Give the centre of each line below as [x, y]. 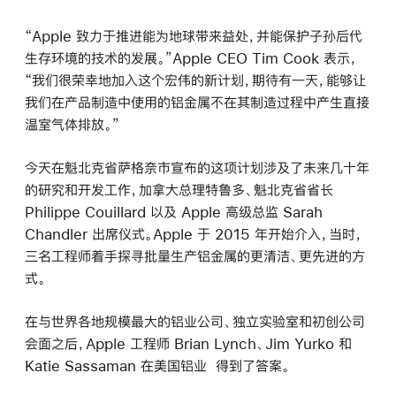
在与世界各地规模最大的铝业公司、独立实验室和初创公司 [195, 321]
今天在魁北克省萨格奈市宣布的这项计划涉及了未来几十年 [197, 167]
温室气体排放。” [72, 124]
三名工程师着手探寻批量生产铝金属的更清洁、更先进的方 [195, 255]
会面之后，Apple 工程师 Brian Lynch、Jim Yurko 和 [188, 343]
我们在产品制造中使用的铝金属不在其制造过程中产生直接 [197, 102]
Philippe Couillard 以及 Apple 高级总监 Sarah [174, 211]
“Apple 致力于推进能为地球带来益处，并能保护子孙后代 [194, 35]
